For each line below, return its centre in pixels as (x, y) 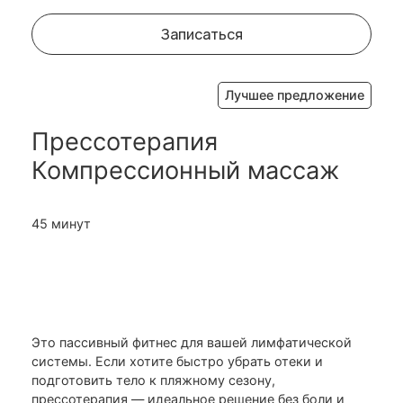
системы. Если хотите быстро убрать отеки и (177, 362)
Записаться (201, 35)
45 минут (61, 224)
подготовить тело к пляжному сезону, (153, 381)
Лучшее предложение (295, 95)
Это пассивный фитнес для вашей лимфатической (192, 343)
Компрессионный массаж (185, 171)
